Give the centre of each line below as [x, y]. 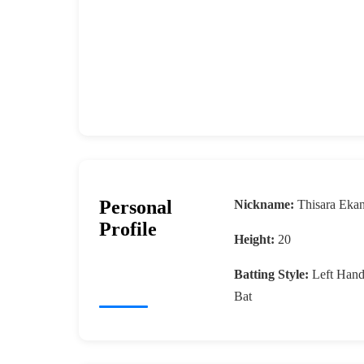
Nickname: [264, 205]
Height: [254, 240]
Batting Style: [271, 275]
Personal [136, 208]
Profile [128, 230]
